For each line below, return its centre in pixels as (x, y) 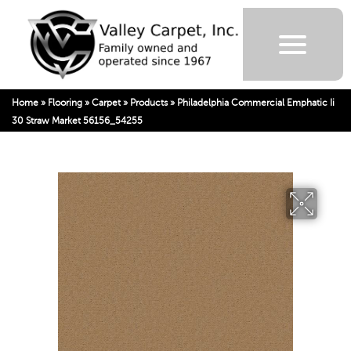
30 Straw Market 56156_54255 (77, 120)
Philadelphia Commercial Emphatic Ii (256, 102)
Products (149, 102)
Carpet (106, 102)
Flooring (65, 102)
